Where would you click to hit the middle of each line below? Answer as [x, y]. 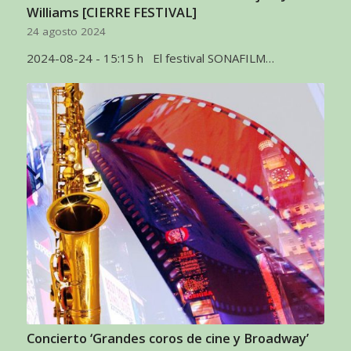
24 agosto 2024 [66, 32]
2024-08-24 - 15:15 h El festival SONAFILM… [150, 58]
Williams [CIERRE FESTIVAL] [111, 13]
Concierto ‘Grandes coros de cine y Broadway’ [167, 338]
